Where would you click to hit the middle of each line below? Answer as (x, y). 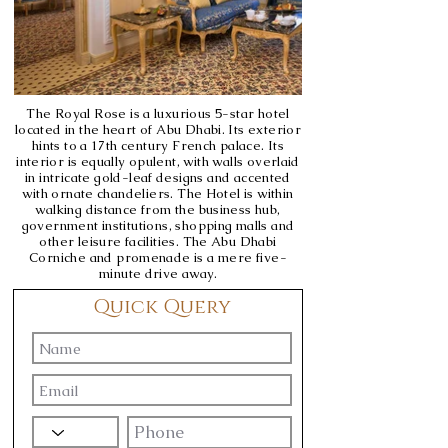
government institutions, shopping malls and (158, 226)
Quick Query (162, 307)
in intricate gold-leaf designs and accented (158, 178)
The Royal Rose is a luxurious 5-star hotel (158, 114)
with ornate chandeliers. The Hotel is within (158, 194)
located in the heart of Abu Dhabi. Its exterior (158, 130)
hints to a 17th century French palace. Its (158, 146)
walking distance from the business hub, (158, 210)
